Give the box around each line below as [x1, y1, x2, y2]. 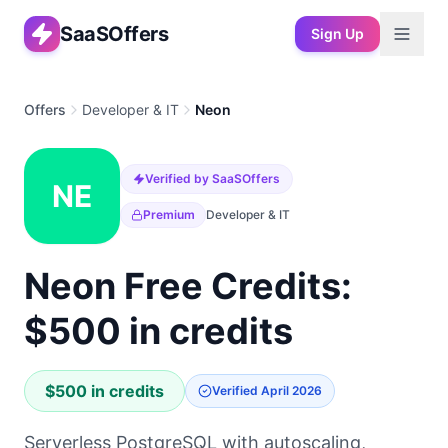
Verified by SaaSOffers [145, 171, 280, 186]
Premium [143, 207, 195, 222]
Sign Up [311, 25, 364, 42]
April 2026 [261, 383, 322, 398]
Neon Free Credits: [24, 264, 352, 308]
